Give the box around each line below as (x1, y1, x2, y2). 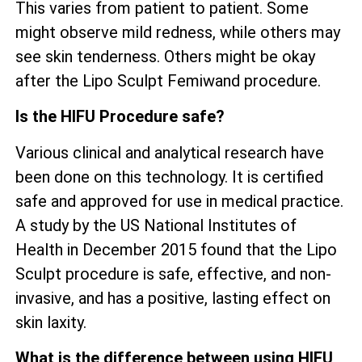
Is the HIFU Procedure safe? (15, 107, 225, 127)
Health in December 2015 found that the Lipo (15, 239, 337, 259)
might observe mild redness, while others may (15, 22, 340, 42)
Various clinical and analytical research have (15, 142, 324, 162)
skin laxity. (15, 312, 86, 332)
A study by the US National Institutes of (15, 215, 297, 235)
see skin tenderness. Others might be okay (15, 46, 315, 66)
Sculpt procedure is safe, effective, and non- (15, 263, 331, 284)
